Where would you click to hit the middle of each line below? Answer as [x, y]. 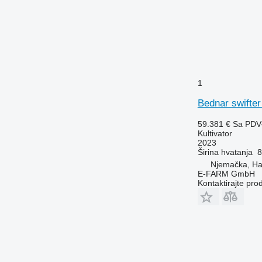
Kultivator [215, 133]
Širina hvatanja [225, 152]
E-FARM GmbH [226, 173]
